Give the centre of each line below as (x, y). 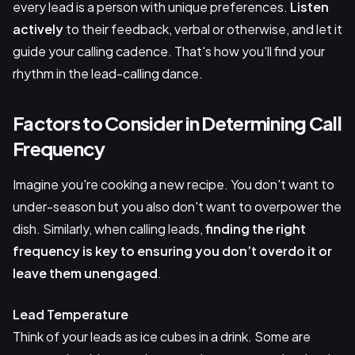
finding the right (256, 229)
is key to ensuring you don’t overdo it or (206, 251)
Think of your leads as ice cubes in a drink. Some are (162, 337)
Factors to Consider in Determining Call (177, 123)
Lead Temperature (71, 315)
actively (38, 29)
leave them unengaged (85, 273)
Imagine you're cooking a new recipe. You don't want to (174, 185)
